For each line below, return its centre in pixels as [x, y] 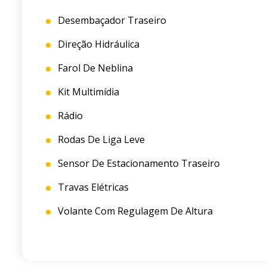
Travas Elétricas [92, 187]
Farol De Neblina [94, 68]
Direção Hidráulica [97, 44]
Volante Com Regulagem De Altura [134, 211]
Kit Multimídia [87, 92]
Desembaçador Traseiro [111, 21]
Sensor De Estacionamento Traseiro [138, 164]
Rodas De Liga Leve [100, 140]
